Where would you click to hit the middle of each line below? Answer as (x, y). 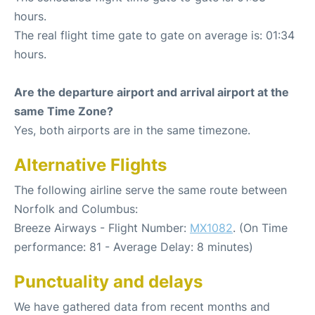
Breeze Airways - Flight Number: (102, 228)
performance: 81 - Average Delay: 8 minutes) (134, 247)
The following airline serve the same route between (150, 190)
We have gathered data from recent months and (142, 307)
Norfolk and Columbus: (76, 209)
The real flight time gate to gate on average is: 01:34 (154, 35)
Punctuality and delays (108, 282)
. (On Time (260, 228)
